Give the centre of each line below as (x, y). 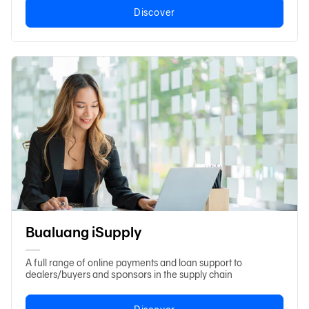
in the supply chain (193, 275)
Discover (154, 12)
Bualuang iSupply (84, 232)
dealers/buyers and (68, 275)
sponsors (132, 274)
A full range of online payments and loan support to (134, 263)
